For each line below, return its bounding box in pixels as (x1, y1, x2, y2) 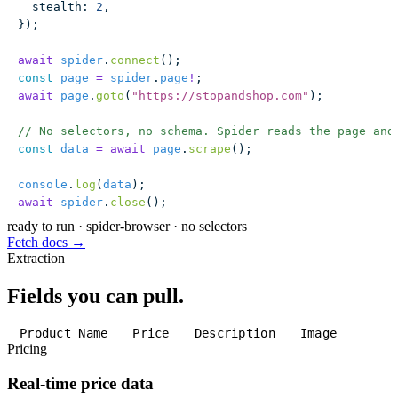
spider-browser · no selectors (86, 218, 247, 234)
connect (110, 52, 160, 67)
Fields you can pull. (7, 283, 184, 307)
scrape (188, 141, 231, 155)
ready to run (7, 218, 75, 234)
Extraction (7, 250, 65, 266)
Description (194, 326, 275, 341)
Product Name (20, 326, 108, 341)
